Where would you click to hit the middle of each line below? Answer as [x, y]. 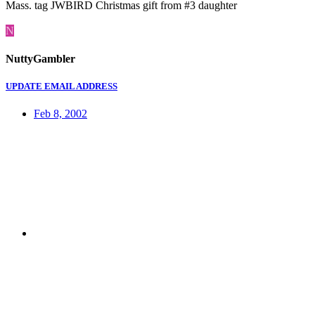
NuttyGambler [40, 58]
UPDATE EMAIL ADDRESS [62, 86]
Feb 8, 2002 [60, 113]
